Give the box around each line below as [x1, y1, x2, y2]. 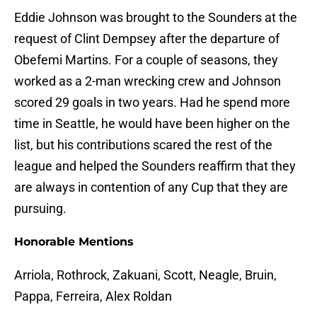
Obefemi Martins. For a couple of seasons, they [14, 52, 278, 68]
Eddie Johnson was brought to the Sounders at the [14, 10, 297, 25]
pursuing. [14, 201, 67, 217]
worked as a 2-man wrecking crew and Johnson [14, 74, 281, 89]
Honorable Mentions [14, 235, 134, 249]
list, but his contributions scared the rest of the [14, 137, 272, 153]
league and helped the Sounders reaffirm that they [14, 158, 296, 174]
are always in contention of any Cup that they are [14, 180, 288, 195]
